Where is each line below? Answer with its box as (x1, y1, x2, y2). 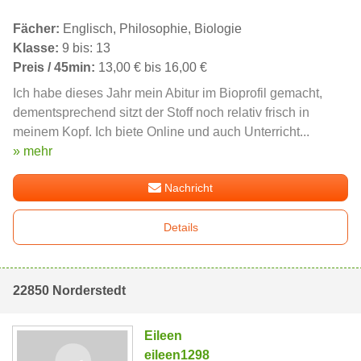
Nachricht (164, 181, 214, 195)
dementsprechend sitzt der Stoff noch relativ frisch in (13, 106, 309, 120)
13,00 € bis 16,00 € (95, 60, 207, 75)
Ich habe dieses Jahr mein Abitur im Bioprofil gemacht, (13, 86, 322, 101)
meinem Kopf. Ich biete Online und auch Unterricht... (13, 125, 309, 139)
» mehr (13, 144, 52, 159)
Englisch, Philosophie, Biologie (60, 22, 242, 36)
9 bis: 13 (59, 41, 110, 56)
